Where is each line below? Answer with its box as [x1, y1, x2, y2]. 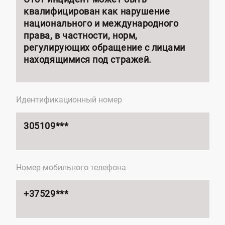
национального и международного [24, 18, 179, 29]
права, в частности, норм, [24, 30, 138, 41]
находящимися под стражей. [24, 54, 152, 65]
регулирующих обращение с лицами [24, 42, 186, 53]
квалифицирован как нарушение [24, 6, 170, 17]
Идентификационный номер [16, 94, 123, 104]
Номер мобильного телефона [16, 162, 127, 172]
